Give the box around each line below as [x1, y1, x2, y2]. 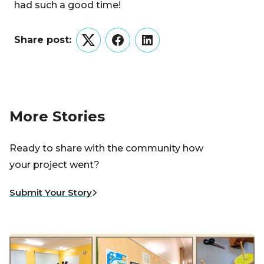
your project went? [9, 159, 100, 171]
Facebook [117, 41, 166, 53]
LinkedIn [146, 41, 188, 53]
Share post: [14, 34, 71, 45]
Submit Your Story [9, 187, 92, 199]
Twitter [87, 41, 122, 53]
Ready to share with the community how [9, 143, 203, 154]
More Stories [9, 108, 105, 125]
